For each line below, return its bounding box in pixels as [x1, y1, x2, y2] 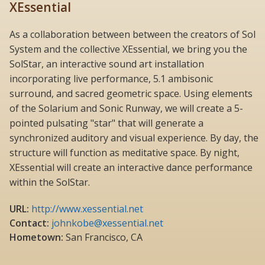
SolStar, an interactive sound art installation [9, 57, 204, 70]
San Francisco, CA [63, 230, 143, 244]
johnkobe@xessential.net [51, 216, 163, 230]
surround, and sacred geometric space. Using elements [9, 86, 253, 100]
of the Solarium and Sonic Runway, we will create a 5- [9, 101, 243, 115]
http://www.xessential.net [31, 202, 143, 215]
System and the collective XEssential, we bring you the [9, 42, 247, 56]
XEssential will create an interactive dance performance [9, 160, 253, 174]
